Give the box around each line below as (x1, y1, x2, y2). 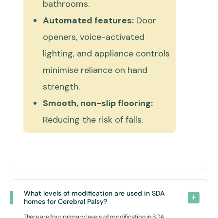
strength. (43, 80, 80, 92)
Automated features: (43, 14, 134, 26)
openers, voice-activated (43, 31, 145, 43)
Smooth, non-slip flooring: (43, 97, 153, 109)
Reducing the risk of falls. (43, 113, 143, 126)
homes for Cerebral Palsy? (24, 197, 109, 206)
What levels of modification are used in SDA (24, 188, 166, 198)
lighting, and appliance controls (43, 47, 170, 59)
